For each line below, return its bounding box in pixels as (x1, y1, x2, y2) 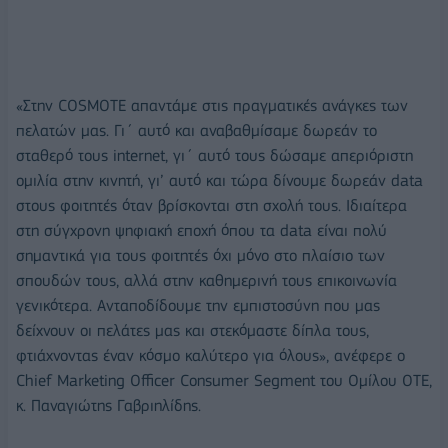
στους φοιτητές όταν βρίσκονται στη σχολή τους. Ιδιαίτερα (16, 195, 407, 215)
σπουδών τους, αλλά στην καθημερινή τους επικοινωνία (16, 270, 397, 290)
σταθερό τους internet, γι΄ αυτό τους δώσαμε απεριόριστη (16, 145, 413, 165)
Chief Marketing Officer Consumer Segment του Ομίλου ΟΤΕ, (16, 370, 432, 390)
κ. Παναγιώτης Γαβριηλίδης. (16, 395, 201, 415)
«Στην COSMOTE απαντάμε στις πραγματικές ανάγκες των (16, 95, 408, 115)
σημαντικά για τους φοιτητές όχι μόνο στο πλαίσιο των (16, 245, 385, 265)
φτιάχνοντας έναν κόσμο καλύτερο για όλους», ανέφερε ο (16, 345, 405, 365)
